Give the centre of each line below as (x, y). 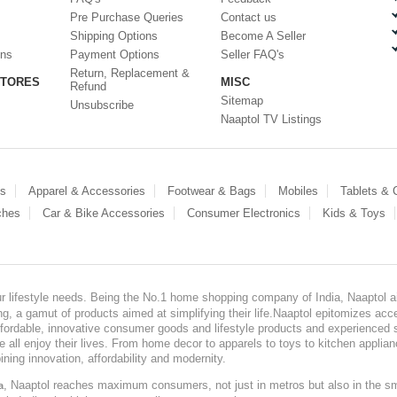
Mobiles (298, 191)
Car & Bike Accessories (104, 213)
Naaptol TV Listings (271, 119)
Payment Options (115, 54)
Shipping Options (114, 36)
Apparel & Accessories (87, 191)
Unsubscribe (102, 105)
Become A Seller (263, 36)
